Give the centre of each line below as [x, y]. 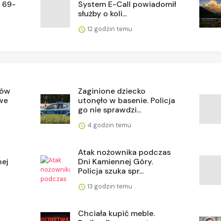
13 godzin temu [109, 186]
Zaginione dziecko [112, 91]
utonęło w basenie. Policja [127, 101]
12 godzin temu [109, 29]
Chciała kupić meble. [117, 214]
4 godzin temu [109, 125]
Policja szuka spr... [111, 171]
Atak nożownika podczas [125, 152]
